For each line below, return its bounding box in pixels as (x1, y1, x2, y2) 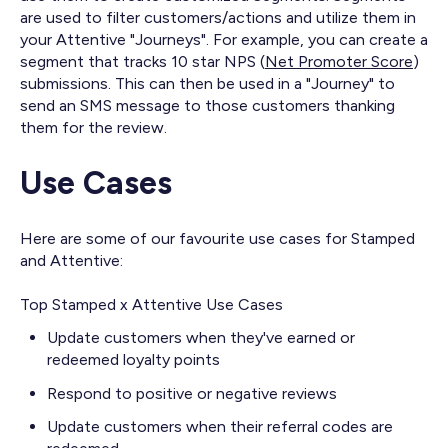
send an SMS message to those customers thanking (20, 96, 395, 116)
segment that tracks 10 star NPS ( (20, 52, 265, 72)
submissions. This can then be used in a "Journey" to (20, 74, 395, 94)
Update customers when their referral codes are (47, 416, 394, 436)
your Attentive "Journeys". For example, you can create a (20, 30, 428, 50)
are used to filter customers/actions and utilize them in (20, 8, 416, 28)
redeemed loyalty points (47, 350, 221, 370)
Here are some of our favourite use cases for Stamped (20, 228, 415, 248)
